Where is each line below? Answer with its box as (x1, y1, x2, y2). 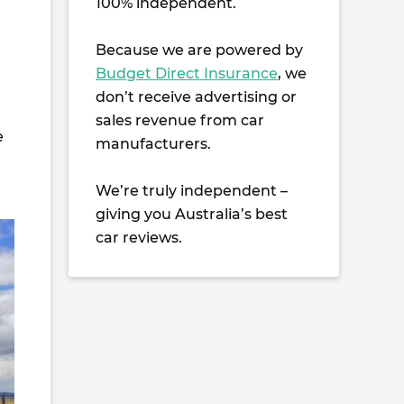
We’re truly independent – (96, 182, 288, 199)
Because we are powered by (96, 41, 303, 59)
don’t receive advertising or (96, 88, 297, 106)
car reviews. (96, 229, 182, 246)
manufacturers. (96, 135, 211, 152)
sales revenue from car (96, 112, 264, 129)
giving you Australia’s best (96, 206, 288, 223)
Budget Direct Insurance (96, 65, 278, 82)
